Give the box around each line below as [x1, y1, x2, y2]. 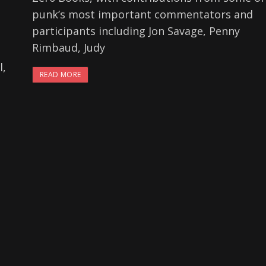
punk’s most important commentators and [32, 7, 253, 21]
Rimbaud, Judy [32, 40, 105, 55]
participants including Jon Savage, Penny [32, 23, 240, 38]
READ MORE [40, 69, 81, 80]
